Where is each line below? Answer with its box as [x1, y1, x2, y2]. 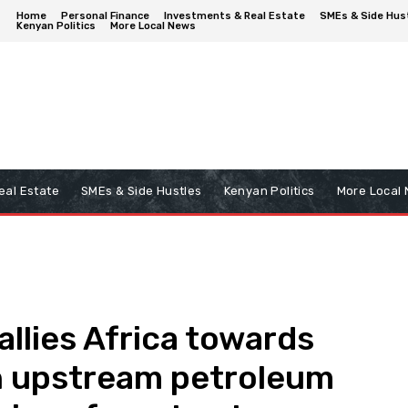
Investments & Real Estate [163, 10, 305, 22]
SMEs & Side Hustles [81, 184, 202, 198]
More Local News [109, 20, 196, 32]
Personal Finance [60, 10, 149, 22]
